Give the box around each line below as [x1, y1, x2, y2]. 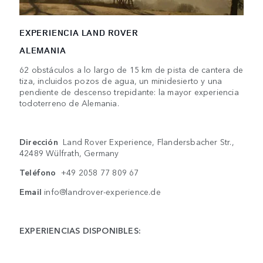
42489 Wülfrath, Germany [19, 146, 119, 159]
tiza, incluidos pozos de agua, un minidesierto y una [19, 74, 222, 86]
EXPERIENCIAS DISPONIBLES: [19, 224, 141, 236]
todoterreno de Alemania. [19, 96, 119, 109]
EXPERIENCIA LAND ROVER [19, 26, 139, 39]
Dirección [19, 135, 63, 147]
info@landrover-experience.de [44, 185, 161, 197]
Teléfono [19, 166, 61, 178]
